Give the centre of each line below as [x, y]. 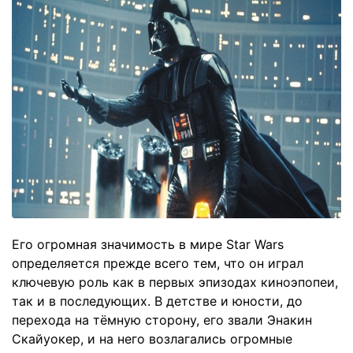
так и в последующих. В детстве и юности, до [157, 301]
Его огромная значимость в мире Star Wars [148, 244]
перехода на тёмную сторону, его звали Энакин [162, 320]
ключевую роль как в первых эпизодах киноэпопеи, [175, 282]
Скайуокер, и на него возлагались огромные [152, 338]
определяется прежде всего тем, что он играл [158, 263]
